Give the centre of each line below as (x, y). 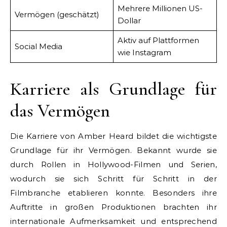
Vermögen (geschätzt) (57, 14)
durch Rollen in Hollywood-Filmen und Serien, (113, 164)
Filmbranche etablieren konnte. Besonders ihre (113, 193)
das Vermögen (60, 110)
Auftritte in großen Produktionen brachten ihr (113, 207)
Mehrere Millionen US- (160, 8)
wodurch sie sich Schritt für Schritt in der (113, 178)
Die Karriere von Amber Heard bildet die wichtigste (113, 136)
